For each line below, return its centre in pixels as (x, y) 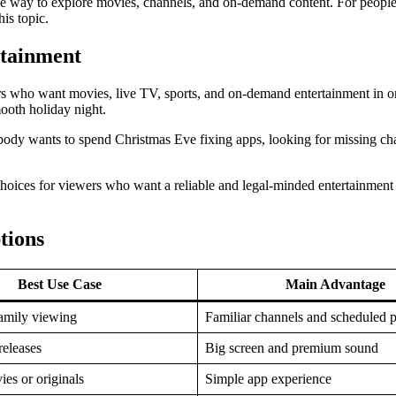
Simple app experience (268, 378)
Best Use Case (60, 284)
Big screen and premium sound (292, 347)
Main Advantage (335, 284)
